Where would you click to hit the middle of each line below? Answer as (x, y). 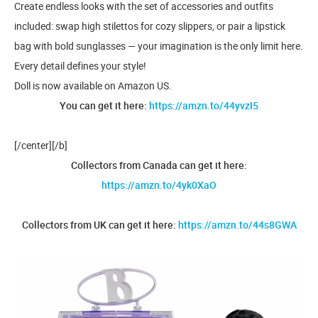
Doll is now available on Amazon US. (93, 86)
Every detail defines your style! (80, 66)
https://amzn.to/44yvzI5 (204, 105)
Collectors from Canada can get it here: (159, 165)
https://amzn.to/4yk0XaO (159, 185)
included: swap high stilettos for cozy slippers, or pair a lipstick (150, 26)
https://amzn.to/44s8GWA (237, 225)
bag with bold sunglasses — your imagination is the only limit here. (159, 46)
